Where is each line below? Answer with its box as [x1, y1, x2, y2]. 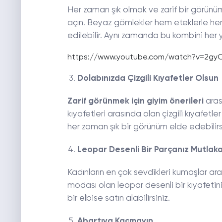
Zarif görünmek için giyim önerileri [67, 97, 204, 106]
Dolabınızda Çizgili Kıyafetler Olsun [77, 74, 219, 83]
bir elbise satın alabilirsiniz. [67, 194, 172, 203]
